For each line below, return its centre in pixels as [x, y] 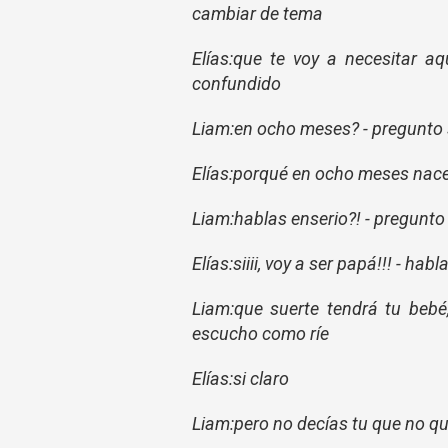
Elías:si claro [242, 378]
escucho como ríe [262, 333]
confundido [236, 83]
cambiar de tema [259, 13]
